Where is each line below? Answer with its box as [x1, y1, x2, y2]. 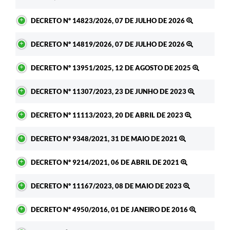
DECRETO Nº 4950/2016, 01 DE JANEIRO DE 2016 [31, 205, 189, 214]
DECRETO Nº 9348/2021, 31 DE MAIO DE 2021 [31, 134, 179, 143]
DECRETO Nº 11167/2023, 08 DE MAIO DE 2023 [31, 181, 183, 190]
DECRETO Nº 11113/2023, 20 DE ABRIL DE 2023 [31, 110, 185, 119]
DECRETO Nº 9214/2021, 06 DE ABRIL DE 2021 [31, 158, 181, 166]
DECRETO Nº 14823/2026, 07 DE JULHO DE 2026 [31, 16, 186, 25]
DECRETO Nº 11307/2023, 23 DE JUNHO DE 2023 [31, 87, 188, 95]
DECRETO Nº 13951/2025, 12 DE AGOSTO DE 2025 [31, 63, 193, 72]
